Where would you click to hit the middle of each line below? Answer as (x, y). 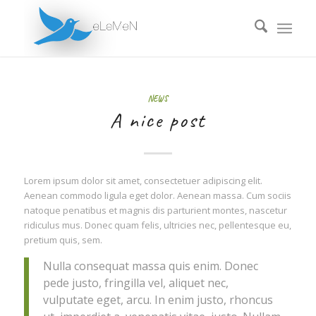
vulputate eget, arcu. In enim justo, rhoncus (158, 299)
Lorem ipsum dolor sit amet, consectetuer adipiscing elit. (143, 181)
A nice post (158, 120)
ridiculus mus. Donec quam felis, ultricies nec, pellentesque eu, (157, 225)
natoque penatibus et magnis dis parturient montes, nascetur (155, 211)
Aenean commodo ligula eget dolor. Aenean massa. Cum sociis (157, 196)
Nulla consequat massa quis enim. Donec (150, 266)
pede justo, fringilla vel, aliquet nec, (135, 282)
